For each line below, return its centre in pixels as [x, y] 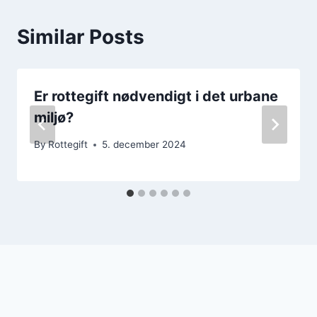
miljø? [54, 117]
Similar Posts [81, 36]
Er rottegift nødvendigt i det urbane [156, 96]
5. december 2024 [144, 145]
